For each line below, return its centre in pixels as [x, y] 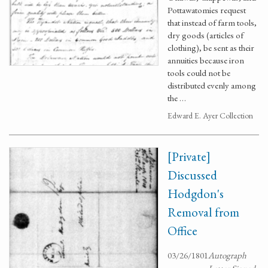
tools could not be [199, 73]
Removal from [203, 212]
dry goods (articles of [205, 35]
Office [182, 231]
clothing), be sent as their [211, 48]
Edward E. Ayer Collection [210, 115]
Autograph [227, 255]
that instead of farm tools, [212, 22]
